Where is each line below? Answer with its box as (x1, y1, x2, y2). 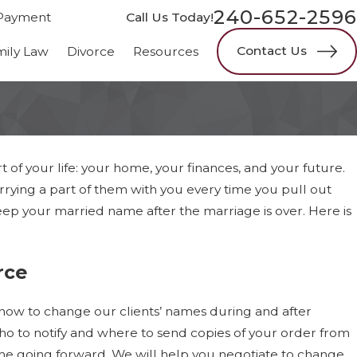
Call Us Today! (126, 9, 214, 25)
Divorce (66, 43, 115, 59)
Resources (132, 43, 198, 59)
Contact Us (237, 43, 308, 59)
